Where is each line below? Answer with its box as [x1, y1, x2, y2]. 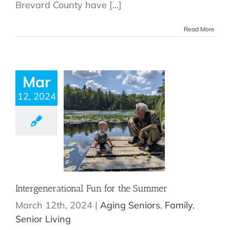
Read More [184, 25, 215, 33]
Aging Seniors [100, 199, 160, 212]
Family [165, 199, 193, 212]
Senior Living [15, 213, 71, 225]
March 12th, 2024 [15, 199, 92, 212]
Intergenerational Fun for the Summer [15, 183, 167, 195]
